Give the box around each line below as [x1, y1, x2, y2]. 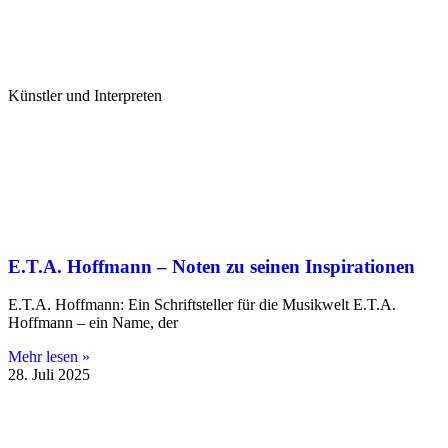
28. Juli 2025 [8, 366, 90, 384]
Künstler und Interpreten [8, 86, 162, 104]
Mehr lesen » [8, 348, 90, 366]
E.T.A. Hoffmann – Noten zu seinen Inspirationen [8, 255, 415, 277]
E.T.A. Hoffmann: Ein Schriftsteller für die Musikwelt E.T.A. [8, 296, 396, 314]
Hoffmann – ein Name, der [8, 314, 178, 332]
